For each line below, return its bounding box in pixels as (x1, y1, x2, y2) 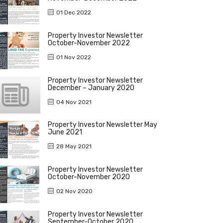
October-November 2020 (48, 172, 130, 181)
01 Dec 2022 (56, 8, 91, 16)
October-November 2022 (48, 38, 130, 47)
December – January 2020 (48, 83, 134, 92)
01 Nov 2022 (56, 53, 91, 61)
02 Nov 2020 (56, 187, 93, 195)
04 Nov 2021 (56, 98, 92, 106)
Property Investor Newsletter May (48, 120, 157, 129)
